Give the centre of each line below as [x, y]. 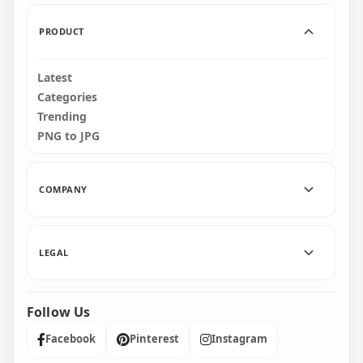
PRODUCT [62, 31]
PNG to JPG [68, 135]
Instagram [239, 339]
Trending [62, 116]
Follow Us [59, 312]
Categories [67, 96]
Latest [55, 77]
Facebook [70, 339]
